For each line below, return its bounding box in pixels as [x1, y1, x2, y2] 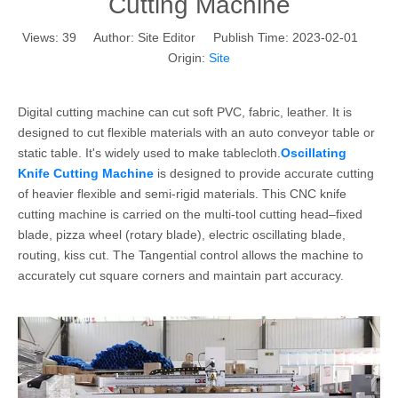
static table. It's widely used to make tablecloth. [18, 146, 281, 160]
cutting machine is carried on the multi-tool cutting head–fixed [18, 207, 362, 221]
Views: [22, 30, 62, 44]
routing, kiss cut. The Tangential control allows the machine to [18, 248, 363, 262]
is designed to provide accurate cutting [154, 166, 374, 180]
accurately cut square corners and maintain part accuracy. [18, 268, 344, 283]
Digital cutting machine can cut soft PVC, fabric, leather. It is [18, 105, 352, 119]
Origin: [168, 51, 209, 65]
